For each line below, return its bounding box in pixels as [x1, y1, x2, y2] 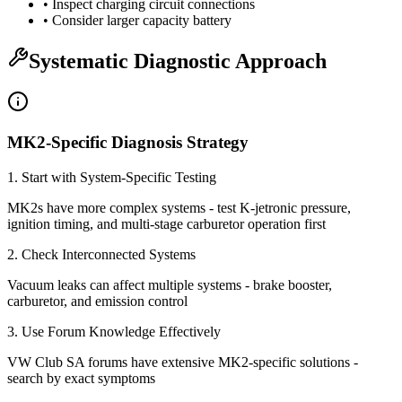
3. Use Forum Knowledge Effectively [7, 323, 221, 339]
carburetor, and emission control [7, 293, 188, 309]
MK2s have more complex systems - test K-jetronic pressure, [7, 199, 351, 215]
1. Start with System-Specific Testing [7, 169, 216, 185]
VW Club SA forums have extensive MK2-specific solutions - [7, 354, 358, 370]
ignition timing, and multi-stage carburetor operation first [7, 215, 326, 232]
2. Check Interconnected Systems [7, 246, 196, 262]
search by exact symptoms [7, 370, 155, 386]
